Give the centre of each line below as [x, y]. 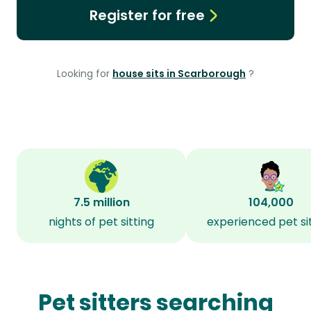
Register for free [147, 15]
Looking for [85, 74]
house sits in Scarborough [179, 74]
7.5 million [101, 202]
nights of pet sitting [101, 222]
